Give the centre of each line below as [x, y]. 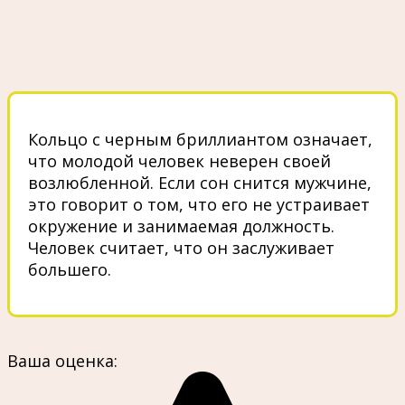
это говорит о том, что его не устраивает [199, 204]
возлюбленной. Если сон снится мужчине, [200, 182]
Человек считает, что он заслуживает [181, 247]
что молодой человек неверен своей [179, 160]
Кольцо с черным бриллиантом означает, [200, 139]
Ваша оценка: [62, 360]
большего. [70, 269]
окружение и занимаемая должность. [181, 226]
